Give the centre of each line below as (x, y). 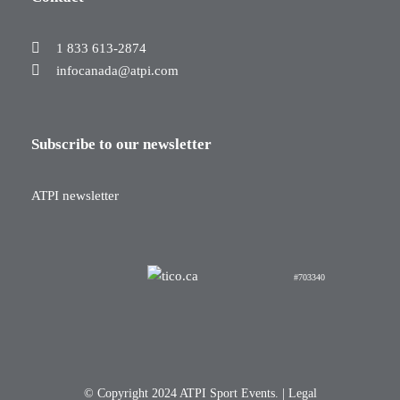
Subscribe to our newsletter (121, 144)
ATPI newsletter (75, 195)
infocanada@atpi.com (117, 70)
